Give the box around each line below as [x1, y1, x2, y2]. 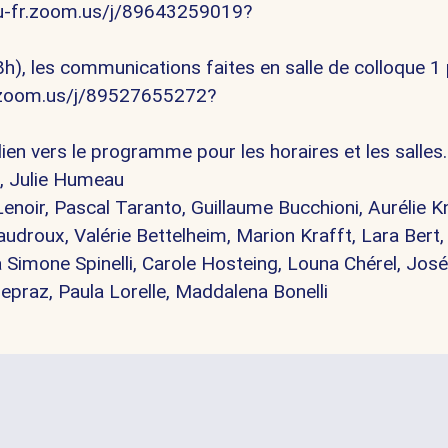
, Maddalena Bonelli [166, 280, 328, 304]
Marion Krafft [236, 224, 352, 248]
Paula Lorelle [58, 280, 166, 304]
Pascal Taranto [54, 196, 182, 220]
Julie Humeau [9, 168, 124, 192]
